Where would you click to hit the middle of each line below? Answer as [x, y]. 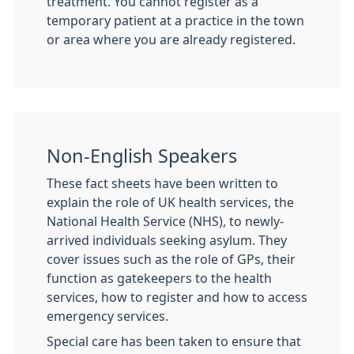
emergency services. [107, 316]
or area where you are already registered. [171, 40]
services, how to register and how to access [177, 297]
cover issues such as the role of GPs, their [171, 259]
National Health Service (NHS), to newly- [165, 221]
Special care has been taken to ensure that [174, 341]
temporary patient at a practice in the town [175, 21]
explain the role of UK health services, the [170, 202]
